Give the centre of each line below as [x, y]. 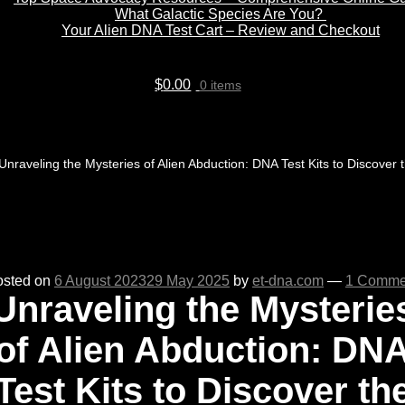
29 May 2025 [188, 280]
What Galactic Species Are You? [221, 14]
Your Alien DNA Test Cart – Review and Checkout [221, 30]
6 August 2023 [100, 280]
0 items [220, 85]
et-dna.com [288, 280]
